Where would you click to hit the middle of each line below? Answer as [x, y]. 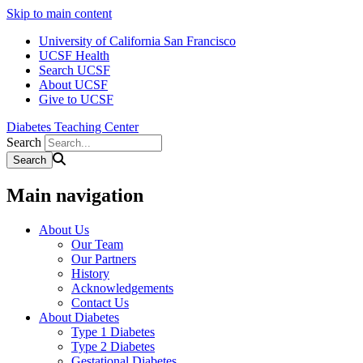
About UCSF [73, 85]
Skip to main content [59, 13]
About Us [64, 229]
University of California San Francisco [137, 41]
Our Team [97, 244]
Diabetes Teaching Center [73, 127]
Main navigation [75, 195]
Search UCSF [75, 70]
